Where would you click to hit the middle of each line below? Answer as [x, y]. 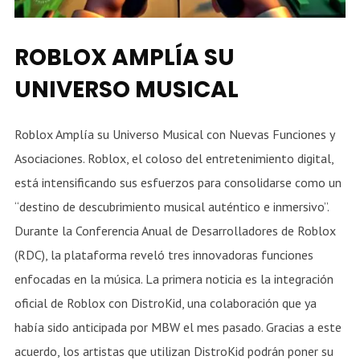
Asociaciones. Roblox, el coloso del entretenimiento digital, [174, 159]
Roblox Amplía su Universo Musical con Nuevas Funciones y [174, 135]
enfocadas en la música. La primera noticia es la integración [174, 279]
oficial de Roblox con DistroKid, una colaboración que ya [165, 303]
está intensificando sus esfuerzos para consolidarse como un [178, 183]
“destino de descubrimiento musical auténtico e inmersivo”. [173, 207]
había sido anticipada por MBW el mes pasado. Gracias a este [178, 327]
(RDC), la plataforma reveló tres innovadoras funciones [164, 255]
